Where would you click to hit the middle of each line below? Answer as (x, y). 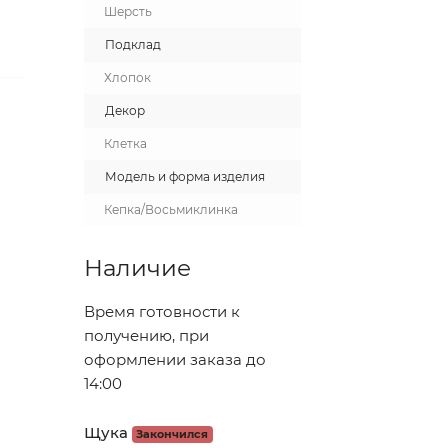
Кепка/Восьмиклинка (170, 209)
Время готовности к (161, 311)
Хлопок (127, 77)
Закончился (172, 434)
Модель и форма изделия (184, 176)
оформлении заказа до (174, 359)
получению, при (146, 335)
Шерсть (127, 11)
